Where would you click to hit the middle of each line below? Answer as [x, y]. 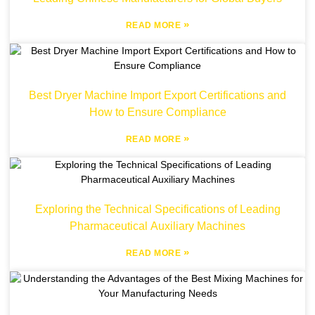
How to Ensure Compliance [157, 112]
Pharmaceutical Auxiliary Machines [157, 226]
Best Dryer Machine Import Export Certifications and [157, 95]
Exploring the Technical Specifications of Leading [157, 209]
